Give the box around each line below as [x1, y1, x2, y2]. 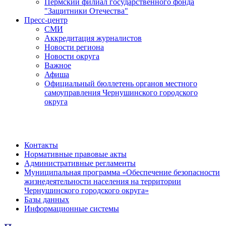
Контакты [24, 141, 58, 149]
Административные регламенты [24, 159, 136, 167]
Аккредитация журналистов [44, 34, 142, 42]
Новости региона [44, 43, 104, 51]
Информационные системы [24, 204, 119, 213]
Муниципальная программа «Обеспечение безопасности [24, 168, 220, 177]
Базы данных [24, 195, 69, 204]
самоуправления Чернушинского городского [44, 88, 198, 97]
